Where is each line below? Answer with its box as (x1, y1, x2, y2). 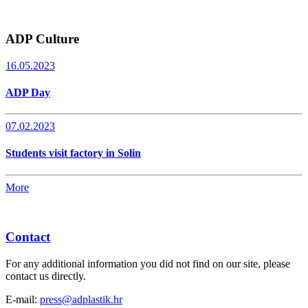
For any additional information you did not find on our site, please (5, 258, 290, 270)
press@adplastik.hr (40, 294, 122, 306)
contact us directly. (5, 270, 86, 283)
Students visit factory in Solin (5, 147, 141, 159)
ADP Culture (5, 31, 79, 46)
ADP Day (5, 86, 50, 98)
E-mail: (5, 294, 40, 306)
